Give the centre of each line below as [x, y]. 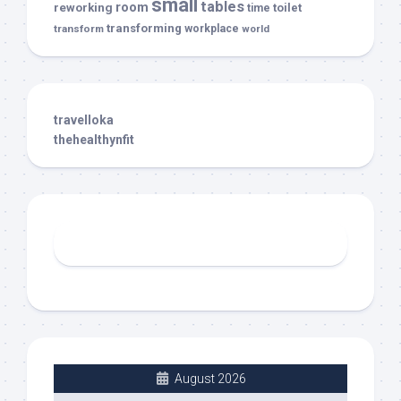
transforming [144, 28]
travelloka [84, 119]
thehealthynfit [94, 139]
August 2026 [210, 378]
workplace [212, 28]
